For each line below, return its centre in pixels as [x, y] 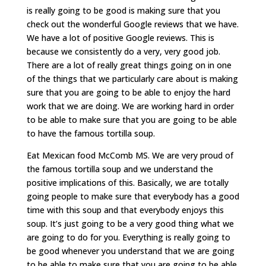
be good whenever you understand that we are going [130, 251]
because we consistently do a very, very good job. [123, 52]
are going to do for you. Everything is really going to [128, 237]
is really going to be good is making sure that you [123, 11]
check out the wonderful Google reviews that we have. [132, 24]
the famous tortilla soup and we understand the [120, 169]
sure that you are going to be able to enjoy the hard [128, 93]
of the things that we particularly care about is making [132, 79]
